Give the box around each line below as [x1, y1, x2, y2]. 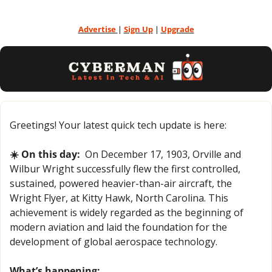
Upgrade [160, 24, 194, 35]
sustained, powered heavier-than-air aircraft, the [10, 176, 232, 190]
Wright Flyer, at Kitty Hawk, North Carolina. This [10, 191, 228, 205]
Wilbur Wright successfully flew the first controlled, [10, 161, 240, 175]
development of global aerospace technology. [10, 234, 217, 248]
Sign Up [123, 24, 153, 35]
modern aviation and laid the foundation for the [10, 220, 227, 234]
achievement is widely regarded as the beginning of [10, 205, 243, 219]
